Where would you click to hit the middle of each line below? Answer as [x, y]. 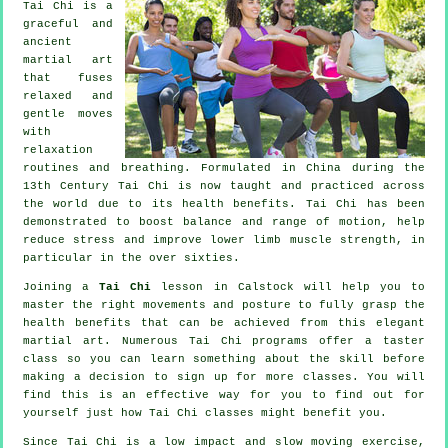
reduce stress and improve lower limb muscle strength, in [224, 239]
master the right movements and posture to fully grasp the [224, 304]
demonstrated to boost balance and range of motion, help [224, 221]
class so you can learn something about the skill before [224, 358]
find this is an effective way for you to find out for [224, 394]
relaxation [58, 149]
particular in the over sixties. [131, 257]
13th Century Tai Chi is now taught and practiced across [224, 185]
